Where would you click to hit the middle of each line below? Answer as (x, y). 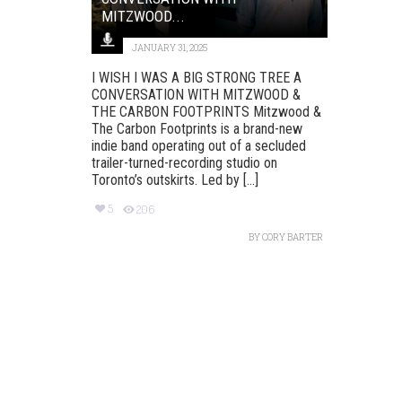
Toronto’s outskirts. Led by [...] (175, 179)
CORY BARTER (292, 237)
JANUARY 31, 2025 (170, 48)
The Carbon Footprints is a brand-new (197, 128)
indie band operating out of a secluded (199, 145)
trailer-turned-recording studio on (184, 162)
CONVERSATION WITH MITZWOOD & (196, 94)
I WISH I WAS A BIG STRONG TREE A (197, 77)
